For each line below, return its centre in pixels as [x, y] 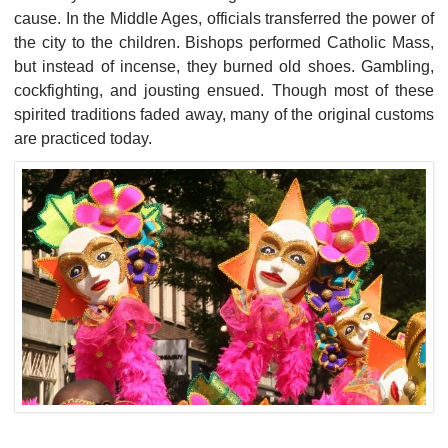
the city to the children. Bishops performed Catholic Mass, [224, 42]
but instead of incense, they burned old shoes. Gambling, [224, 66]
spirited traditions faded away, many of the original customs [224, 114]
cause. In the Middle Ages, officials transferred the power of [224, 18]
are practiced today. [83, 138]
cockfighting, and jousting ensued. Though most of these [224, 90]
